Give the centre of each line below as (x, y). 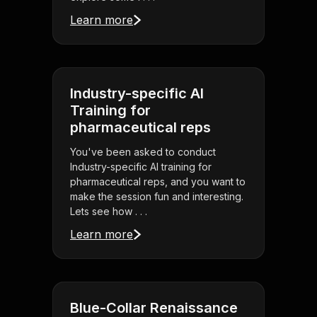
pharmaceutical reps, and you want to (158, 182)
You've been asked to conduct (143, 152)
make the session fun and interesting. (157, 197)
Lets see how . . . (109, 212)
